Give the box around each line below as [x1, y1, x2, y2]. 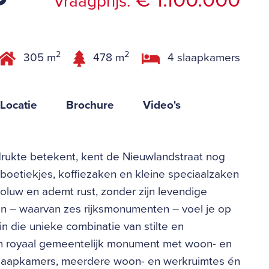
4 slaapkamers [165, 51, 240, 65]
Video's [143, 98, 181, 112]
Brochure [66, 98, 114, 112]
